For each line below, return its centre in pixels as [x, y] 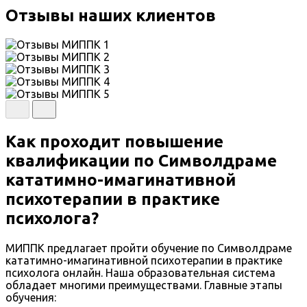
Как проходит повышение [114, 142]
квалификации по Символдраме [141, 161]
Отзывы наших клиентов [111, 15]
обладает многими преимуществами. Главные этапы [144, 285]
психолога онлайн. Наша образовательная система [140, 273]
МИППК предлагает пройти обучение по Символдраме [149, 248]
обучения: [31, 298]
